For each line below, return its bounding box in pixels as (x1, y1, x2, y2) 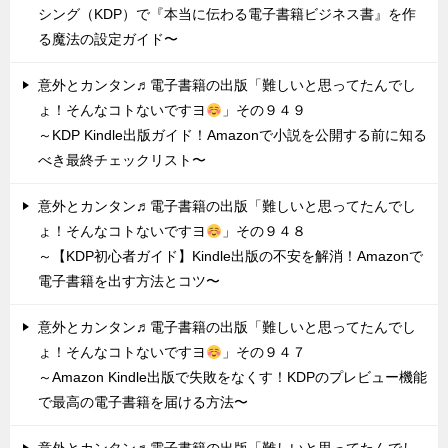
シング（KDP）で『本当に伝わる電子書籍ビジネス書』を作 (38, 6, 416, 23)
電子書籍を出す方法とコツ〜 (38, 273, 220, 290)
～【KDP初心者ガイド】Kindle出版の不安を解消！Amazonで (38, 248, 423, 265)
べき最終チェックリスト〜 (38, 152, 206, 169)
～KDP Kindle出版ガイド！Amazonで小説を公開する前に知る (38, 127, 427, 144)
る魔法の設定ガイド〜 (38, 31, 178, 48)
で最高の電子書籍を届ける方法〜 (38, 394, 248, 411)
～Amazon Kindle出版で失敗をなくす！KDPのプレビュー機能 (38, 369, 427, 386)
